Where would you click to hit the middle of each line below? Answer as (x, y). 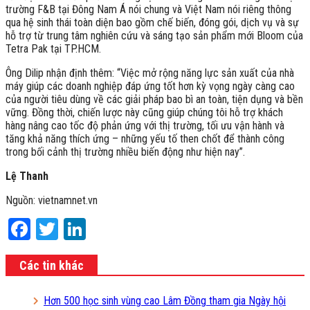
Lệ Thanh (27, 176)
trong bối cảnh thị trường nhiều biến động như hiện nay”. (125, 152)
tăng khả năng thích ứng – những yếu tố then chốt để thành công (145, 138)
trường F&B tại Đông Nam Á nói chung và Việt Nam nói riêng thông (148, 9)
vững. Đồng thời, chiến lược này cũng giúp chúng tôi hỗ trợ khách (144, 112)
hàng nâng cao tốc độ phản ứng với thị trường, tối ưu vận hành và (145, 125)
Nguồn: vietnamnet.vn (52, 200)
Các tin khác (52, 265)
